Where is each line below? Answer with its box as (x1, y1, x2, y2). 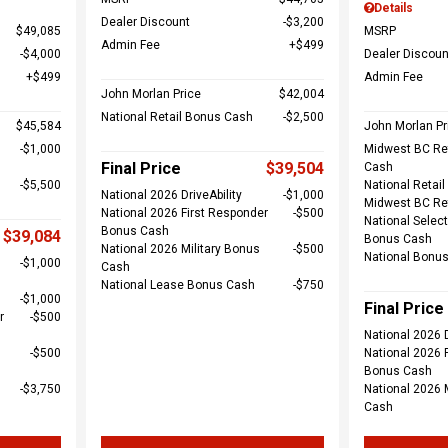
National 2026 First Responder (100, 206, 268, 220)
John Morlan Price (100, 87, 201, 101)
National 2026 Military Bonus (100, 242, 260, 256)
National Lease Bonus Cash (100, 278, 255, 292)
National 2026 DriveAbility (100, 188, 242, 202)
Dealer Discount (100, 15, 190, 29)
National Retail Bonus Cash (100, 110, 253, 124)
